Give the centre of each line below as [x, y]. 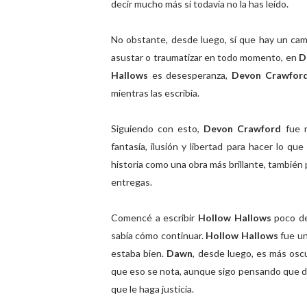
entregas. [133, 182]
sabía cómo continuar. [159, 235]
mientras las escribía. [155, 93]
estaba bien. [139, 253]
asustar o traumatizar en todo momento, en [205, 57]
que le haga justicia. [152, 289]
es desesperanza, [190, 75]
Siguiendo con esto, [158, 128]
